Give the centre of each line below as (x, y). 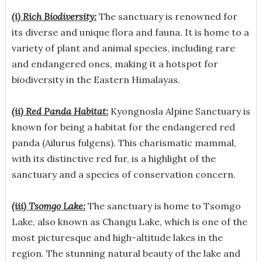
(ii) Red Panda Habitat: (60, 111)
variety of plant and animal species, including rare (123, 48)
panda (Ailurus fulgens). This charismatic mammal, (124, 142)
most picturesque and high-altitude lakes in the (117, 237)
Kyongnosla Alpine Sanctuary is (179, 111)
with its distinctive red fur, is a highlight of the (113, 158)
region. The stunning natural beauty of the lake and (126, 253)
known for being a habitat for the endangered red (123, 127)
